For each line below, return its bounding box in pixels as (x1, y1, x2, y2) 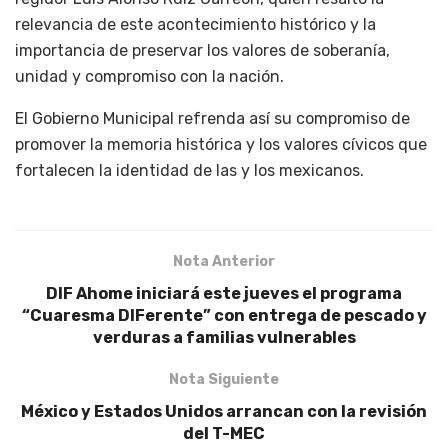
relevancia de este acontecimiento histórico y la (15, 15, 376, 35)
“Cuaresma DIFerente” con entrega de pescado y (21, 306, 427, 326)
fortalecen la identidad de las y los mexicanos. (15, 161, 364, 181)
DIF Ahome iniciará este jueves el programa (46, 284, 402, 304)
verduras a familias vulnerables (92, 328, 356, 348)
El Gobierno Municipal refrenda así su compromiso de (15, 109, 410, 129)
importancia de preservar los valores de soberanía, (15, 41, 390, 61)
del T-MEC (183, 424, 265, 444)
